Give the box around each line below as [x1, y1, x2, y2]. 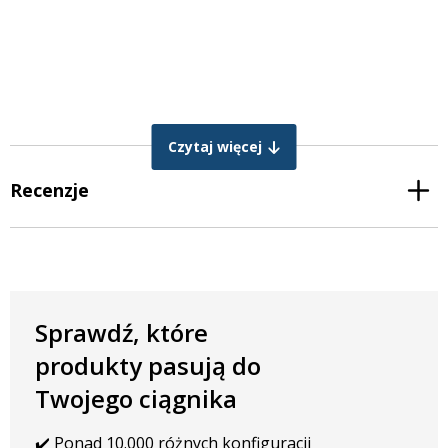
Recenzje [10, 178, 89, 202]
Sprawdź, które [35, 316, 208, 349]
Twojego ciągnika [35, 382, 237, 415]
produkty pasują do [35, 349, 261, 382]
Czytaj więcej [167, 137, 262, 156]
